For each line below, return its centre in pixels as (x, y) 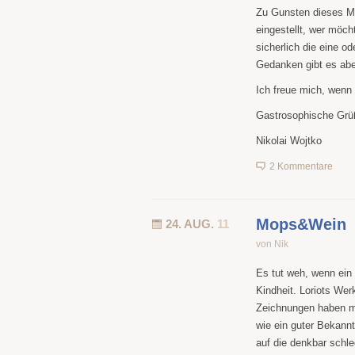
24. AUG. (191, 224)
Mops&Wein (301, 224)
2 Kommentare (301, 166)
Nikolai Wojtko (289, 141)
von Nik (272, 244)
